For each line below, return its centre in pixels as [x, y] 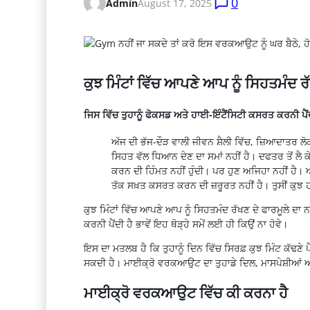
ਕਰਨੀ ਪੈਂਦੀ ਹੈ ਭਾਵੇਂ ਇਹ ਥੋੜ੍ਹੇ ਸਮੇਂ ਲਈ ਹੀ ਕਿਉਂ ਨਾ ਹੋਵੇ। [185, 224]
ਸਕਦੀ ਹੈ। [103, 263]
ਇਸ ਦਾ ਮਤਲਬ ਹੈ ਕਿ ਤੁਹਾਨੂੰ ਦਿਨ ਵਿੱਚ [154, 248]
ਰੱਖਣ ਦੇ [245, 210]
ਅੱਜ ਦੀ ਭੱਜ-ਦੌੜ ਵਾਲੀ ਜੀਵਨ [164, 142]
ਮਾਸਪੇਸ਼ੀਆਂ [281, 263]
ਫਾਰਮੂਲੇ [275, 210]
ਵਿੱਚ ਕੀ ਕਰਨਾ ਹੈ [241, 292]
